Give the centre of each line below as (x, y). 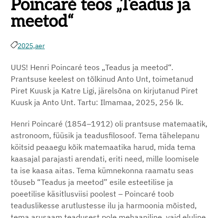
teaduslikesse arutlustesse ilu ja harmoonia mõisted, (104, 205)
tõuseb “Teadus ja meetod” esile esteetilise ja (92, 182)
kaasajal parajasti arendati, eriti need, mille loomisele (105, 159)
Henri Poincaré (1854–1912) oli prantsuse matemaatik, (109, 124)
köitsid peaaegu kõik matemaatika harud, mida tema (103, 147)
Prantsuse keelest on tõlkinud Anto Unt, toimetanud (102, 79)
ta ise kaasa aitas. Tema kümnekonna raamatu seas (102, 170)
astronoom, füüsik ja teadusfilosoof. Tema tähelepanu (105, 135)
